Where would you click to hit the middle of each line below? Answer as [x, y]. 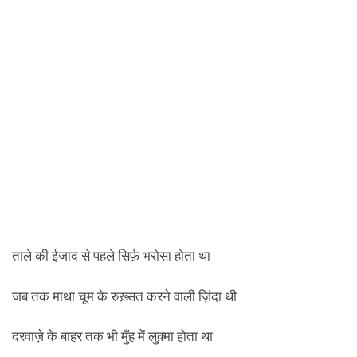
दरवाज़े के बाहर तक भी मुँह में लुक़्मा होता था [112, 336]
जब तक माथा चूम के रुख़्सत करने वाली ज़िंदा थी [124, 296]
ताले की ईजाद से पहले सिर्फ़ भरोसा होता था [111, 255]
